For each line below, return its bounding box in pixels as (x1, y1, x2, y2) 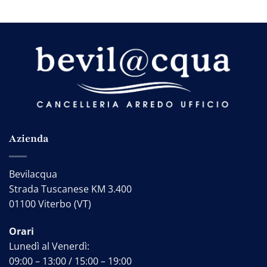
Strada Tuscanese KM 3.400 (9, 182, 132, 196)
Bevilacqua (9, 167, 57, 181)
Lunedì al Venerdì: (9, 239, 89, 253)
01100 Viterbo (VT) (9, 197, 91, 211)
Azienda (9, 132, 49, 146)
